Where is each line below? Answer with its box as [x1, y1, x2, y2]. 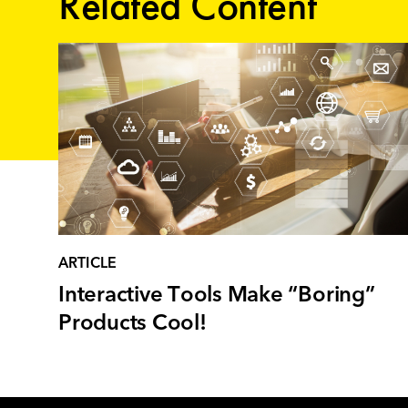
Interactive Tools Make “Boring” [58, 284, 375, 307]
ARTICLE [58, 256, 117, 271]
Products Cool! [58, 312, 207, 335]
